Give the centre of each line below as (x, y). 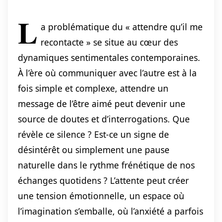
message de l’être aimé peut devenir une (102, 104)
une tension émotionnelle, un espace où (101, 196)
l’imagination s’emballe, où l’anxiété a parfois (111, 211)
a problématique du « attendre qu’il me (121, 27)
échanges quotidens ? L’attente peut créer (103, 181)
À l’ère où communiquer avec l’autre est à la (107, 73)
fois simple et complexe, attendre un (93, 88)
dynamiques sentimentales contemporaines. (109, 58)
